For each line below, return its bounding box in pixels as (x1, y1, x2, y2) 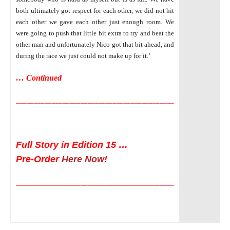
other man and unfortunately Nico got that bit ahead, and (16, 40, 174, 48)
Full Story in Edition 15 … (16, 139, 128, 150)
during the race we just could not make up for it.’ (16, 51, 150, 60)
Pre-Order (16, 154, 62, 164)
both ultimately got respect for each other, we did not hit (16, 6, 174, 14)
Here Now (62, 154, 104, 164)
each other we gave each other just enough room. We (16, 17, 174, 26)
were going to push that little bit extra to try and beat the (16, 29, 174, 37)
